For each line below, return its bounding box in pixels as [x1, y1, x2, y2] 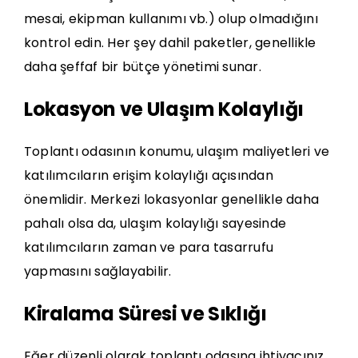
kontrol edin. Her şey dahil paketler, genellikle [24, 33, 316, 52]
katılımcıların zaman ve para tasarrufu [24, 237, 274, 257]
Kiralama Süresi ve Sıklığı [24, 300, 267, 327]
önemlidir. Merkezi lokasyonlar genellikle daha [24, 189, 320, 209]
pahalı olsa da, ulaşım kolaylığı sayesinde [24, 213, 287, 233]
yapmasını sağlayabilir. [24, 261, 172, 280]
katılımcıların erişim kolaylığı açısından [24, 165, 273, 185]
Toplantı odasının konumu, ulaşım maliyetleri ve [24, 141, 330, 161]
